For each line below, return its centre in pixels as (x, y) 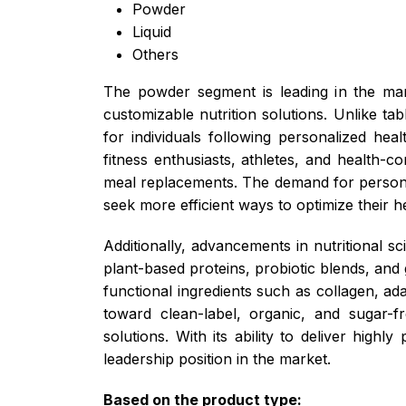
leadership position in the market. (217, 358)
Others (155, 54)
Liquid (152, 31)
